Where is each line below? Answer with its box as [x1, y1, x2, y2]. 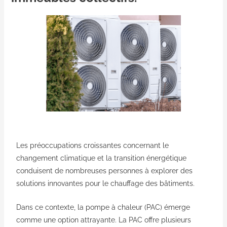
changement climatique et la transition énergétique [16, 154, 186, 162]
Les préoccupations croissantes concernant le [16, 141, 169, 149]
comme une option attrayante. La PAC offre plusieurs [16, 215, 191, 224]
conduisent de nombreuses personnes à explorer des [16, 166, 193, 175]
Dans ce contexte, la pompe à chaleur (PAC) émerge [16, 203, 190, 211]
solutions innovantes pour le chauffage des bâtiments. [16, 179, 195, 187]
